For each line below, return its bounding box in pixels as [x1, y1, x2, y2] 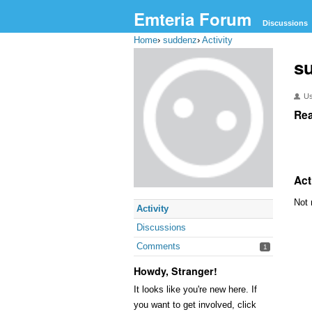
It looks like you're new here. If [134, 284, 257, 295]
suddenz [163, 35, 197, 45]
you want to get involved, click [134, 299, 256, 310]
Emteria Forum [134, 7, 251, 31]
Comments [136, 241, 180, 251]
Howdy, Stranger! [134, 264, 217, 278]
